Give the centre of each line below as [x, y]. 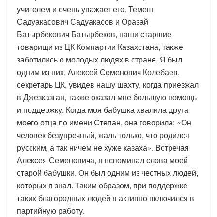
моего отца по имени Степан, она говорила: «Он [104, 122]
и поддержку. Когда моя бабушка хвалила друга [103, 109]
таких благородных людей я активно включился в [106, 198]
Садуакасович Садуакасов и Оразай [83, 21]
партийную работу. [51, 210]
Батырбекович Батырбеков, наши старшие [94, 34]
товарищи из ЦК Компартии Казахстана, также [100, 46]
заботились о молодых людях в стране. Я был [100, 59]
